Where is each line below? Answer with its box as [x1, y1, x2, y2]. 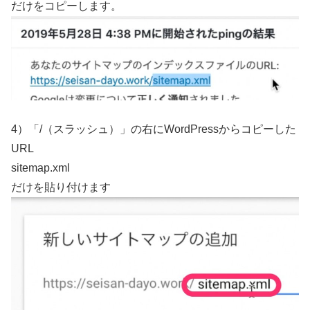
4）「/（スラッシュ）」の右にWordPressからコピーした [11, 123, 296, 136]
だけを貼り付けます [11, 181, 111, 194]
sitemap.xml [11, 162, 70, 174]
